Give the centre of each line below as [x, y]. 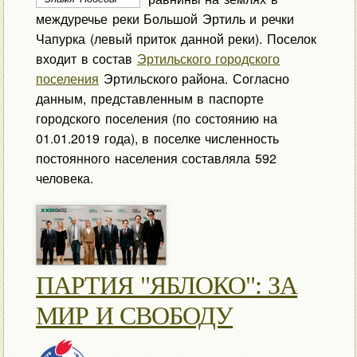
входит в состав [86, 58]
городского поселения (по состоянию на [157, 118]
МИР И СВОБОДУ [134, 316]
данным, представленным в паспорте [149, 98]
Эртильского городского [208, 58]
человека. [64, 178]
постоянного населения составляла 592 [156, 158]
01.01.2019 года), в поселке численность [157, 138]
